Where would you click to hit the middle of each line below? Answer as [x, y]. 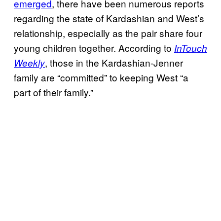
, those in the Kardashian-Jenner [114, 63]
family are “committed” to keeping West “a [101, 77]
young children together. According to [94, 48]
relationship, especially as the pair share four [108, 33]
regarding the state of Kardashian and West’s [109, 18]
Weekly [29, 63]
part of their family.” [54, 92]
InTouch [191, 48]
